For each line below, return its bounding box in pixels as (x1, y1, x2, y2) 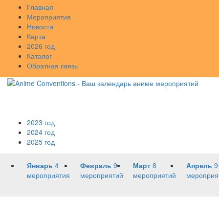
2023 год (27, 117, 55, 127)
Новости (27, 22, 53, 31)
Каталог (27, 51, 52, 61)
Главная (27, 2, 53, 12)
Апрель (186, 160, 212, 170)
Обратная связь (27, 61, 78, 70)
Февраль (80, 160, 111, 170)
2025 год (27, 137, 55, 147)
